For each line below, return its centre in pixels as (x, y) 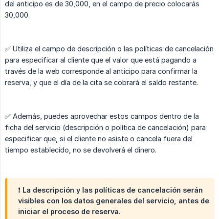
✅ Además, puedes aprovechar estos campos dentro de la (102, 116)
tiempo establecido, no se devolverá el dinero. (81, 150)
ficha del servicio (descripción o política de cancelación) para (105, 128)
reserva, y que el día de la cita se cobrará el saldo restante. (101, 83)
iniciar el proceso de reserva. (69, 212)
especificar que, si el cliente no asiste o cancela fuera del (99, 139)
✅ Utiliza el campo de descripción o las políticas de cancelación (109, 49)
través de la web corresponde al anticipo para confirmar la (101, 71)
